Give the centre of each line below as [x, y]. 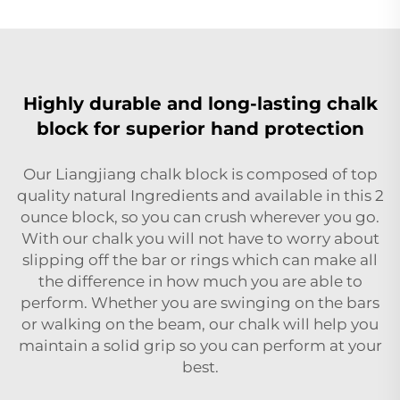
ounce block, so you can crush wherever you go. [200, 217]
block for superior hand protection [200, 128]
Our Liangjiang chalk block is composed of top [200, 174]
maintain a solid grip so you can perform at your [200, 345]
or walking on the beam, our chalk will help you [200, 324]
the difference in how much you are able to [200, 281]
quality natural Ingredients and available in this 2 [200, 195]
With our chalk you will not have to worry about [200, 238]
